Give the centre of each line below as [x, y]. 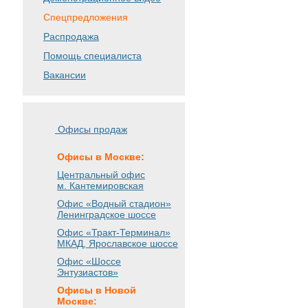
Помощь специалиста [92, 56]
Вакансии [65, 75]
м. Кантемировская [100, 186]
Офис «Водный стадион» [114, 203]
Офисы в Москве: [101, 157]
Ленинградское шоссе [107, 214]
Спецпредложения [86, 17]
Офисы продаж [91, 130]
